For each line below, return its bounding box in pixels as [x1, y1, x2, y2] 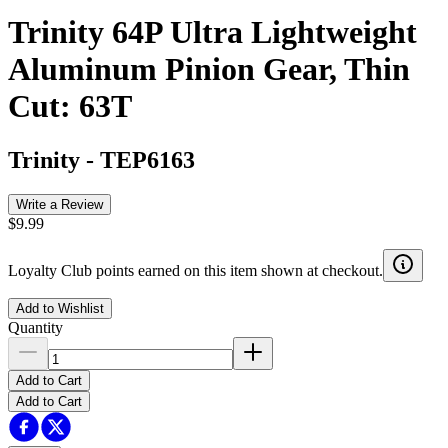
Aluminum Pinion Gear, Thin [8, 51, 410, 88]
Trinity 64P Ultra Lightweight [8, 14, 417, 51]
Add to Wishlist [16, 300, 104, 316]
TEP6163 [100, 146, 195, 173]
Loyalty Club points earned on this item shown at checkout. [8, 261, 383, 279]
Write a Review [16, 196, 103, 212]
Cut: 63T [8, 88, 132, 125]
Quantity [8, 318, 63, 336]
